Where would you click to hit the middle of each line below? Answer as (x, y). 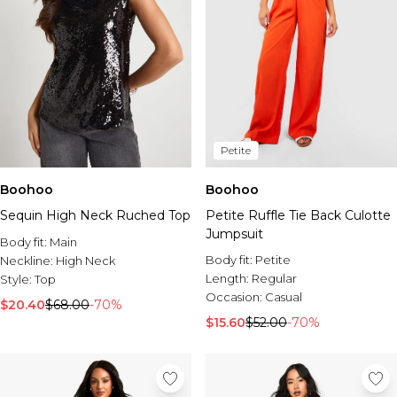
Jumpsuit (234, 234)
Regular (274, 278)
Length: (229, 278)
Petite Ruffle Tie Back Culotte (298, 215)
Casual (284, 297)
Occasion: (235, 297)
